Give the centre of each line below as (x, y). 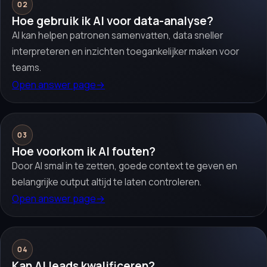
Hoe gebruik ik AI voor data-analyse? (113, 21)
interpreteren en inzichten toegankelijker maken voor (126, 52)
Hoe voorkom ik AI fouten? (84, 152)
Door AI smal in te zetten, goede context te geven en (125, 166)
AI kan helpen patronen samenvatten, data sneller (118, 36)
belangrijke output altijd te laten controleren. (107, 182)
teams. (27, 68)
